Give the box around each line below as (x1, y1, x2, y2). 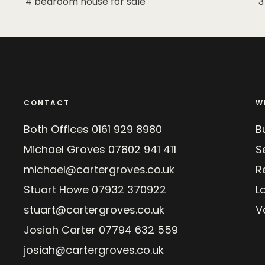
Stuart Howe (24, 182, 92, 197)
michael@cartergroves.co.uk (24, 162, 175, 177)
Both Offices (24, 122, 92, 137)
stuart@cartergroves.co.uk (24, 202, 165, 217)
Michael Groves (24, 142, 109, 157)
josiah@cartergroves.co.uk (24, 243, 164, 257)
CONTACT (24, 98, 70, 108)
